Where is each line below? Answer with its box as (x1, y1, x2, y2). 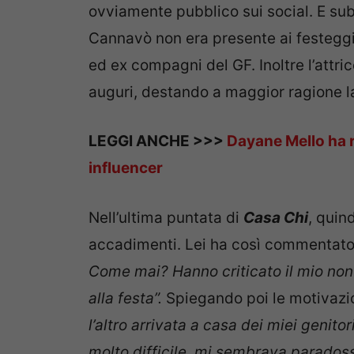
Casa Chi (243, 208, 308, 227)
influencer (88, 159, 163, 178)
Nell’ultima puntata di (88, 208, 243, 227)
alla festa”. (88, 288, 166, 307)
